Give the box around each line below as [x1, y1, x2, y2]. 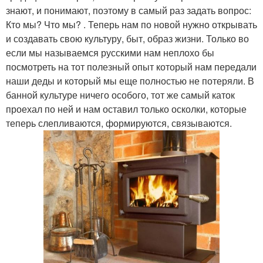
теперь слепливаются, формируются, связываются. [6, 116, 232, 130]
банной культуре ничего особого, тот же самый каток [6, 87, 235, 102]
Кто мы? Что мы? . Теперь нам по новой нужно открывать [6, 17, 257, 31]
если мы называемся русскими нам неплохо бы [6, 45, 214, 59]
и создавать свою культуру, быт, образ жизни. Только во [6, 31, 249, 45]
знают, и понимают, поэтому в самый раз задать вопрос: [6, 3, 251, 17]
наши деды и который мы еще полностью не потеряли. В [6, 73, 254, 87]
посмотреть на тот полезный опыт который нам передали [6, 59, 257, 73]
